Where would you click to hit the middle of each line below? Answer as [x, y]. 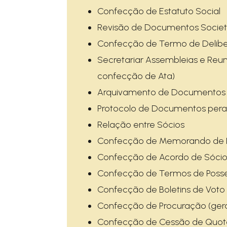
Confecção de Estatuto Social [159, 11]
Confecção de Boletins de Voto [161, 190]
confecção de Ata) [136, 76]
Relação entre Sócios [141, 125]
